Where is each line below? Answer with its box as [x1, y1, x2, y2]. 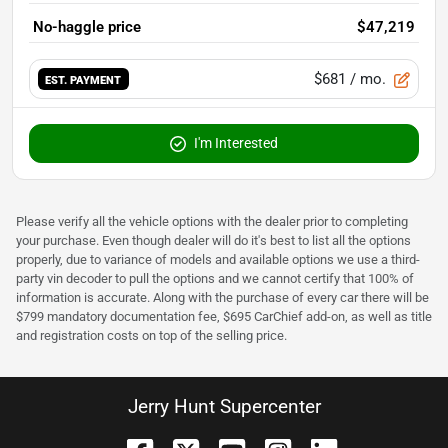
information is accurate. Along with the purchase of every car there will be [16, 289, 429, 305]
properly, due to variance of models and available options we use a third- [16, 251, 420, 267]
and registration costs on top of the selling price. [16, 327, 287, 343]
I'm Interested [194, 134, 278, 151]
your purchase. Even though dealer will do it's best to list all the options [16, 232, 411, 248]
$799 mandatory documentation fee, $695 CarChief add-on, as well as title [16, 308, 432, 324]
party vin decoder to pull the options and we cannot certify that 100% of [16, 270, 414, 286]
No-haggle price [33, 17, 141, 36]
